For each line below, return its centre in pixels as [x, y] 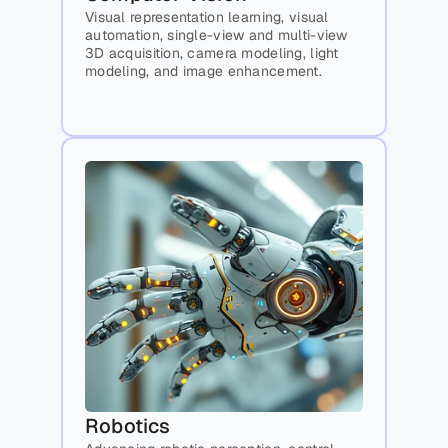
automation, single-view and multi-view [216, 35]
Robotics [128, 426]
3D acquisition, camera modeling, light [212, 53]
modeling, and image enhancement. [203, 71]
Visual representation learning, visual [207, 17]
